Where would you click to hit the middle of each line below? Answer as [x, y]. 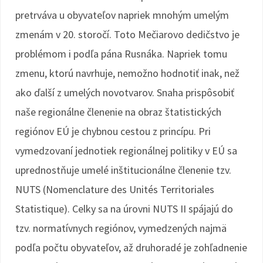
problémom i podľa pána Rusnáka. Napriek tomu [121, 54]
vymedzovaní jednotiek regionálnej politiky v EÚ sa [126, 151]
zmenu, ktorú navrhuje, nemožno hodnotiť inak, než [127, 73]
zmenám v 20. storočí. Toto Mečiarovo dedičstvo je [127, 34]
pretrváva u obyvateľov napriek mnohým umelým [122, 15]
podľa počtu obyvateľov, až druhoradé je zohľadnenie [131, 247]
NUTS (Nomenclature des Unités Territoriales [115, 189]
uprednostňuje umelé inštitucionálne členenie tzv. [123, 170]
